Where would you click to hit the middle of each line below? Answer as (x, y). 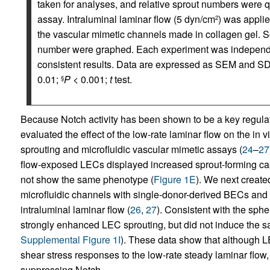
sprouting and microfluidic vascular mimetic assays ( (131, 149)
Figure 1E (174, 179)
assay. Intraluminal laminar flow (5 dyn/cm (126, 19)
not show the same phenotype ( (87, 179)
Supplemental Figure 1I (70, 240)
